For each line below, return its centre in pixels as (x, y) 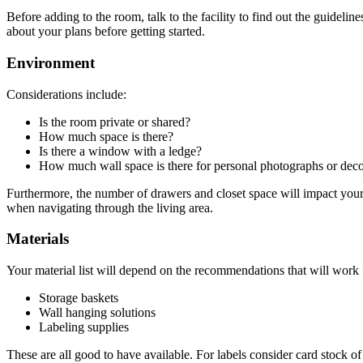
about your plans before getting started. (106, 32)
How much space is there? (106, 136)
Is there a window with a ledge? (120, 151)
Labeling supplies (84, 327)
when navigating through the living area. (110, 207)
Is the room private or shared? (115, 122)
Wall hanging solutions (97, 313)
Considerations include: (66, 94)
